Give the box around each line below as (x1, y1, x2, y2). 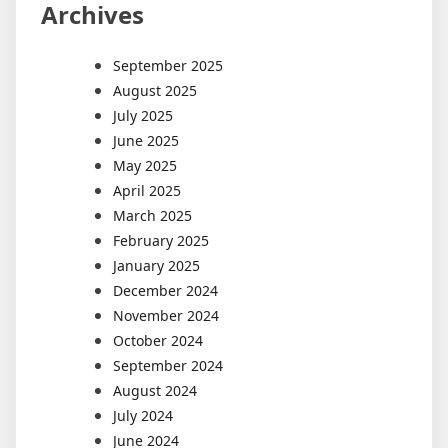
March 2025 (113, 205, 192, 225)
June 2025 (113, 130, 179, 150)
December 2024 (113, 280, 218, 300)
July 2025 (113, 105, 173, 125)
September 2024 (113, 355, 223, 375)
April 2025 (113, 180, 181, 200)
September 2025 (113, 55, 223, 75)
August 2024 (113, 380, 197, 400)
